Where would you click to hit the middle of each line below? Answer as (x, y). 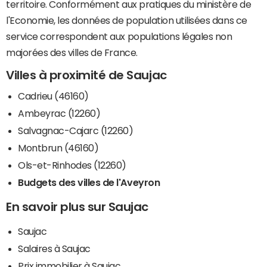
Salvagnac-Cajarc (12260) (76, 131)
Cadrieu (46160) (53, 96)
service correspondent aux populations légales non (119, 36)
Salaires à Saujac (54, 249)
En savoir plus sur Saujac (77, 207)
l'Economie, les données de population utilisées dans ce (127, 20)
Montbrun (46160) (58, 148)
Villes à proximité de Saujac (86, 75)
